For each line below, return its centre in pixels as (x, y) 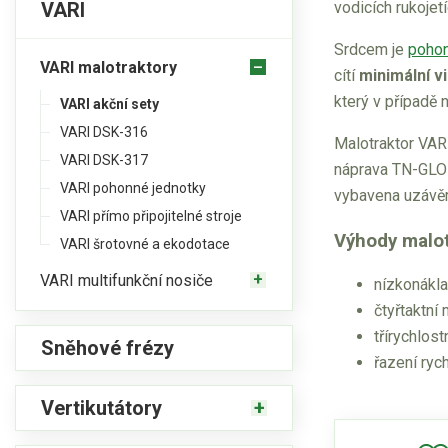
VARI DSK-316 (104, 132)
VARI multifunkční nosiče (126, 280)
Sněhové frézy (107, 348)
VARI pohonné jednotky (133, 188)
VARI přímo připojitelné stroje (151, 216)
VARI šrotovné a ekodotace (145, 244)
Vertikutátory (101, 408)
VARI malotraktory (108, 67)
